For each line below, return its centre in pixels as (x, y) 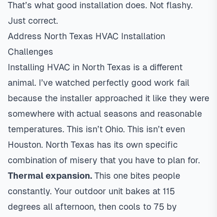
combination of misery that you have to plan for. (104, 160)
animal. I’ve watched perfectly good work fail (99, 83)
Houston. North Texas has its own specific (93, 145)
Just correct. (33, 21)
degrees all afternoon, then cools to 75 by (92, 207)
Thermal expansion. (50, 176)
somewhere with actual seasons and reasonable (105, 114)
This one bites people (136, 176)
